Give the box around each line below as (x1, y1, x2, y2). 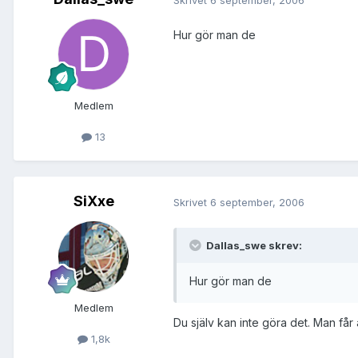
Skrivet (173, 195, 210, 209)
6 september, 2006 (210, 195, 304, 209)
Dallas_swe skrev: (204, 239, 302, 253)
